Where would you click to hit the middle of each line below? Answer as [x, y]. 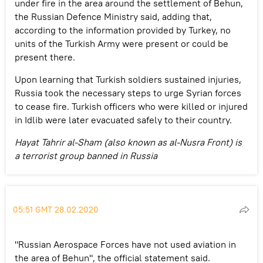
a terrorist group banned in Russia [86, 155]
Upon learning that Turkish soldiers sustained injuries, [128, 79]
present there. [45, 57]
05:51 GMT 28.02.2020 [56, 209]
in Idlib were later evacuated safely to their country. [123, 119]
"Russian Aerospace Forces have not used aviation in [125, 244]
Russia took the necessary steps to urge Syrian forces [128, 92]
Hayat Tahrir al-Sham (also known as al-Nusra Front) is [128, 142]
